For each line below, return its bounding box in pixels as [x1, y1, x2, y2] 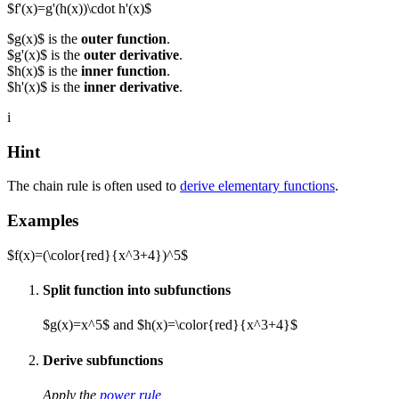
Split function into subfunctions [43, 282, 231, 298]
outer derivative [84, 46, 179, 62]
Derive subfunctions [43, 352, 163, 368]
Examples [7, 211, 78, 231]
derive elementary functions [180, 178, 335, 194]
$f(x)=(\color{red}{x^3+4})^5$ [7, 247, 188, 263]
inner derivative [84, 78, 179, 94]
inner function [81, 62, 167, 78]
